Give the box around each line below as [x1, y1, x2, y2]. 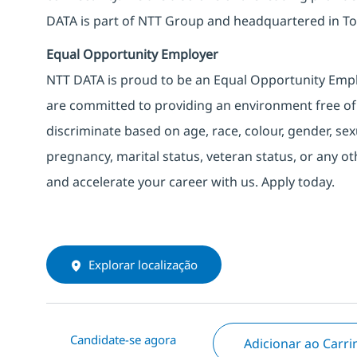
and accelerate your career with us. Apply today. [46, 172, 335, 190]
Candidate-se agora [70, 331, 176, 347]
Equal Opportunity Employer [46, 45, 218, 63]
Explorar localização [88, 256, 198, 273]
